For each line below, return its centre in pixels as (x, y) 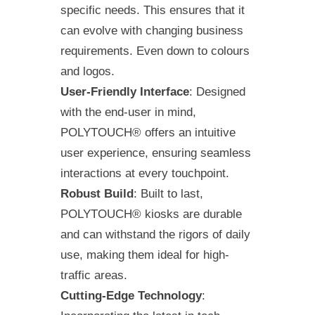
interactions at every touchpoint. (145, 173)
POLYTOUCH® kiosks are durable (151, 214)
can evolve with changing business (152, 31)
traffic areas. (94, 275)
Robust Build (97, 194)
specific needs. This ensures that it (153, 10)
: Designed (217, 92)
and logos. (88, 71)
